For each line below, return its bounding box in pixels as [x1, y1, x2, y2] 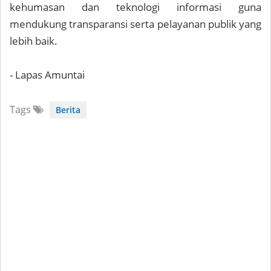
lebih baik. [10, 34, 57, 48]
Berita [56, 104, 80, 116]
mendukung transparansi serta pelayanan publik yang [10, 17, 261, 31]
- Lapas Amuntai [10, 68, 87, 82]
